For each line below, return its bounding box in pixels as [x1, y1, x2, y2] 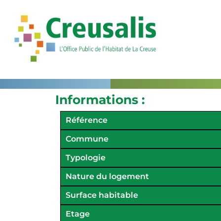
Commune [66, 134, 109, 144]
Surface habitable [66, 190, 138, 200]
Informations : [55, 92, 145, 107]
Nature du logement [66, 171, 149, 181]
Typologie [66, 152, 106, 162]
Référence [66, 115, 108, 125]
